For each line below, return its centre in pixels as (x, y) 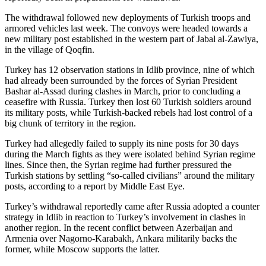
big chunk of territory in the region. (70, 123)
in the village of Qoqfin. (50, 49)
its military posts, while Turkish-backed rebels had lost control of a (129, 112)
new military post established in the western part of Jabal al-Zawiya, (132, 39)
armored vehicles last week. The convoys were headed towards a (126, 28)
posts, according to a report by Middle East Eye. (95, 186)
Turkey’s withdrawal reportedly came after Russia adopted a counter (132, 206)
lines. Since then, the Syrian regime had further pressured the (118, 164)
